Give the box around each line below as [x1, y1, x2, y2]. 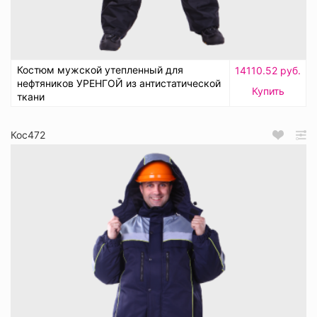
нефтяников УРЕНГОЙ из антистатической [17, 77, 221, 90]
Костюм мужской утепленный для [17, 64, 183, 76]
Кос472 [11, 129, 45, 142]
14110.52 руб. [235, 64, 301, 77]
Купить [251, 85, 284, 98]
